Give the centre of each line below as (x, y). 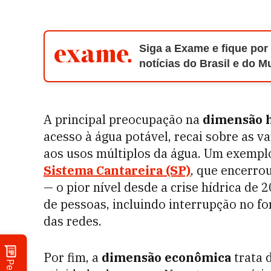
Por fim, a (73, 257)
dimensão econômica (166, 257)
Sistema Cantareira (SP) (117, 170)
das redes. (73, 221)
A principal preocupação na (123, 119)
